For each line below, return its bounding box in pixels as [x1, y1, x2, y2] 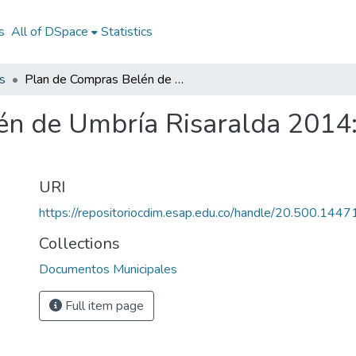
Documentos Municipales [39, 261, 177, 278]
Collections [39, 233, 120, 254]
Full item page [62, 297, 144, 315]
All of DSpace [10, 23, 88, 41]
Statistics [100, 23, 153, 41]
